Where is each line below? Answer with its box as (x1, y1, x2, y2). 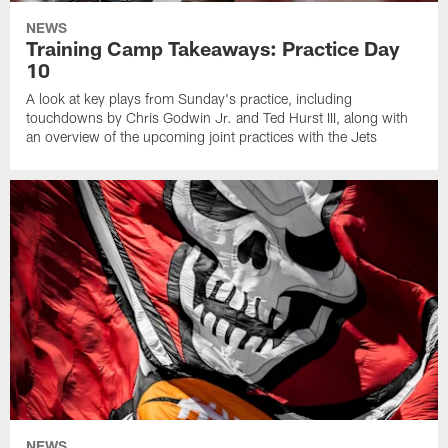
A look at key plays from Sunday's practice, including (26, 89, 353, 107)
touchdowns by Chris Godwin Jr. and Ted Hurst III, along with (26, 108, 409, 126)
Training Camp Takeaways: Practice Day (26, 35, 401, 60)
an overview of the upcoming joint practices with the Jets (26, 127, 378, 145)
